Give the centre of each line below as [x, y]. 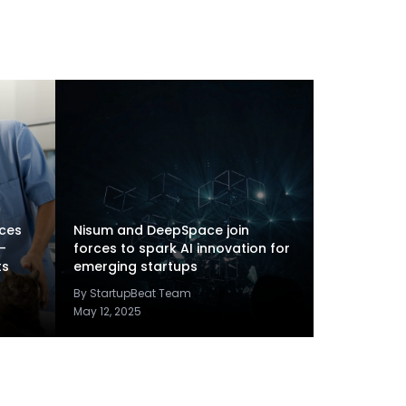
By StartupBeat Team [132, 293]
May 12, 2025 [107, 311]
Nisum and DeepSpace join [161, 230]
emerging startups [135, 266]
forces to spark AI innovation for [182, 248]
